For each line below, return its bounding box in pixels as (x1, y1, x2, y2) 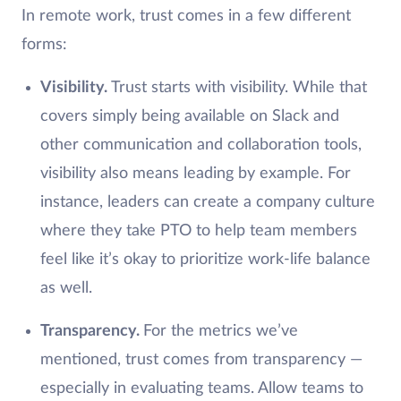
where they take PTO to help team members (39, 223, 357, 240)
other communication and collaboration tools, (39, 137, 362, 154)
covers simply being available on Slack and (39, 108, 339, 125)
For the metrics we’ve (142, 323, 298, 340)
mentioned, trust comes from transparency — (39, 352, 363, 369)
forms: (21, 37, 67, 54)
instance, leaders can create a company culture (39, 194, 375, 211)
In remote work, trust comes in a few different (21, 8, 351, 25)
